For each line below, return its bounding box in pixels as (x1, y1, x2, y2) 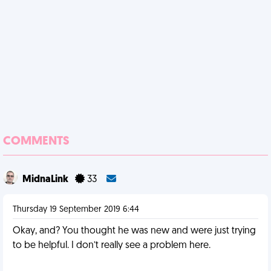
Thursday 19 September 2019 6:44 (13, 205, 139, 214)
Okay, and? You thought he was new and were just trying (13, 226, 256, 236)
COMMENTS (3, 135, 70, 148)
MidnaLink (22, 175, 70, 184)
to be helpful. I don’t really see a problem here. (13, 241, 211, 250)
